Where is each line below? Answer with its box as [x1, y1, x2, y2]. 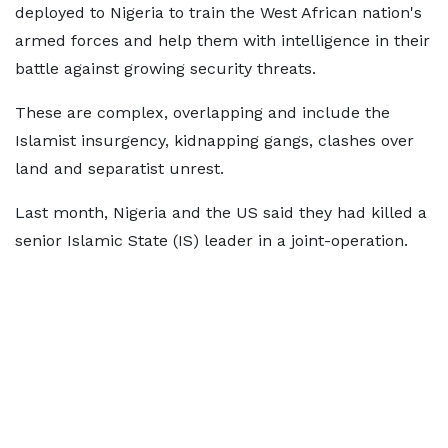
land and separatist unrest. [15, 159, 224, 178]
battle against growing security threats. [15, 59, 316, 78]
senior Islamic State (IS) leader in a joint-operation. [15, 231, 408, 250]
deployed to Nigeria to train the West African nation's [15, 3, 422, 22]
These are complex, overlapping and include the [15, 103, 390, 122]
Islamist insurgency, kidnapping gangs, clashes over [15, 131, 414, 150]
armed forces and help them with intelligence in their [15, 31, 430, 50]
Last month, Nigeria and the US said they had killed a [15, 203, 427, 222]
